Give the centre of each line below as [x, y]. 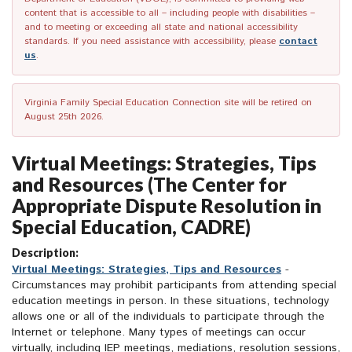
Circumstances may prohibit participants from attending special [174, 286]
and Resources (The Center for [149, 184]
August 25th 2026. [64, 117]
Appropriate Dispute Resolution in [167, 205]
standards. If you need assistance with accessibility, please [152, 42]
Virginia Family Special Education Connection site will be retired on [168, 103]
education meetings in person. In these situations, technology [170, 301]
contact [298, 42]
